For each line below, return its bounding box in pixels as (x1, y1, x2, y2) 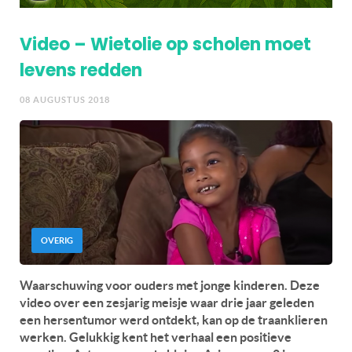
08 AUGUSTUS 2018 (20, 94, 110, 104)
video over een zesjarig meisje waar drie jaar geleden (20, 295, 314, 310)
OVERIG (41, 235, 73, 245)
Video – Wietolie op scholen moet (20, 31, 311, 57)
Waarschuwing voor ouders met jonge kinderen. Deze (20, 277, 320, 292)
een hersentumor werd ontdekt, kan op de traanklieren (20, 312, 328, 327)
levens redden (20, 57, 142, 82)
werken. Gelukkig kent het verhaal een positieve (20, 329, 291, 344)
